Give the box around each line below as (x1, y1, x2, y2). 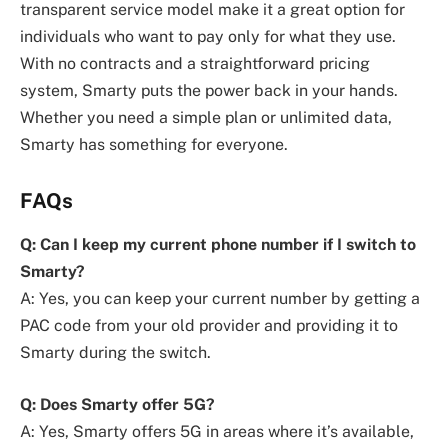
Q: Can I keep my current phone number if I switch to (20, 235, 416, 255)
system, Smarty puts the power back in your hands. (20, 81, 398, 101)
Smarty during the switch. (20, 343, 211, 363)
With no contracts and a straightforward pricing (20, 54, 370, 74)
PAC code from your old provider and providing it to (20, 316, 398, 336)
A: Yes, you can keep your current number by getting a (20, 289, 420, 309)
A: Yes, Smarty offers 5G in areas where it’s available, (20, 421, 414, 441)
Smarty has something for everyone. (20, 135, 288, 155)
